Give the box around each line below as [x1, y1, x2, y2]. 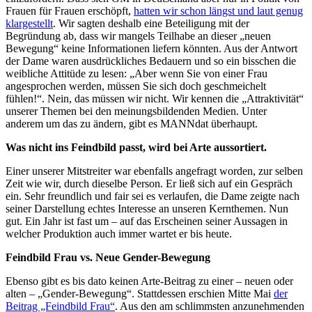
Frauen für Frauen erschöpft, [6, 4, 134, 17]
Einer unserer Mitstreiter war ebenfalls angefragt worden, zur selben [6, 164, 303, 177]
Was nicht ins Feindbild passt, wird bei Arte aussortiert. [6, 141, 267, 153]
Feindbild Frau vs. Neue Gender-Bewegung [6, 251, 210, 263]
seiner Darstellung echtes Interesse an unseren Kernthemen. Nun [6, 202, 288, 214]
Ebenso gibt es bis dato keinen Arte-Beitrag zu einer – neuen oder [6, 274, 293, 287]
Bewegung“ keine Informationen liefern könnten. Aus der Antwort [6, 42, 297, 54]
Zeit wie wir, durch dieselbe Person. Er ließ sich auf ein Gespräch [6, 177, 292, 189]
